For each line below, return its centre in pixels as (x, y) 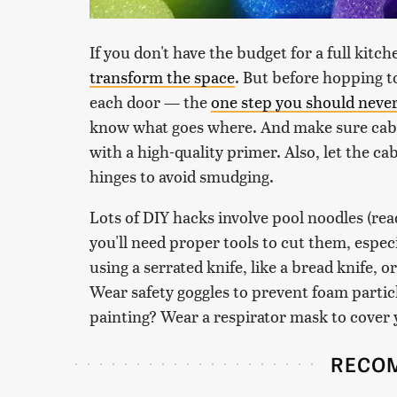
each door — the (150, 101)
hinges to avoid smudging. (182, 175)
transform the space (162, 76)
